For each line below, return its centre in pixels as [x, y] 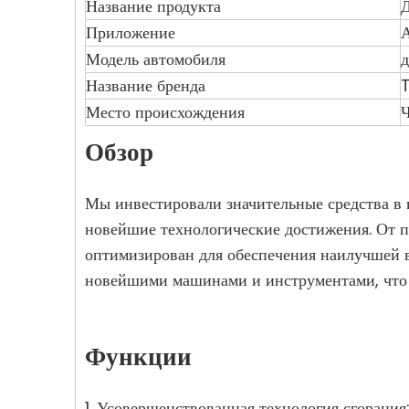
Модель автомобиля [156, 59]
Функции [138, 357]
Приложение [131, 32]
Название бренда [146, 85]
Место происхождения [165, 112]
